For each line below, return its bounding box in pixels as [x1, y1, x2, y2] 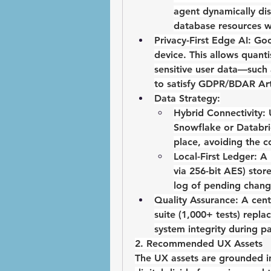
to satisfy [154, 78, 198, 90]
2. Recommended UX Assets [135, 238, 263, 250]
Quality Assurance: [154, 194, 238, 206]
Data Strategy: [154, 93, 220, 105]
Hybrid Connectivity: [174, 107, 266, 119]
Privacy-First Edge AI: [154, 34, 251, 47]
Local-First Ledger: [174, 151, 257, 163]
